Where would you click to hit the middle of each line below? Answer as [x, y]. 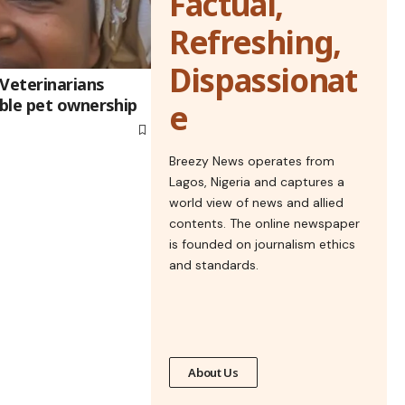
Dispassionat [263, 80]
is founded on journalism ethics [263, 244]
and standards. [214, 265]
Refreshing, [255, 42]
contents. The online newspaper [265, 223]
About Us [213, 372]
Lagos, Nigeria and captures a [257, 182]
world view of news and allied [257, 202]
